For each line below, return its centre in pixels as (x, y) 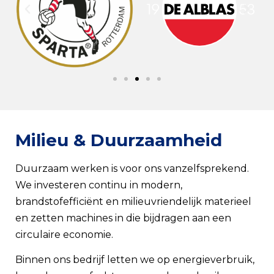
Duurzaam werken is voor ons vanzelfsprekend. (132, 168)
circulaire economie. (64, 234)
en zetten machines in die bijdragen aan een (123, 218)
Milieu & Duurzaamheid (119, 140)
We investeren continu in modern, (99, 185)
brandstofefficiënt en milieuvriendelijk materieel (133, 201)
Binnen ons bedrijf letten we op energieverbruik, (135, 260)
